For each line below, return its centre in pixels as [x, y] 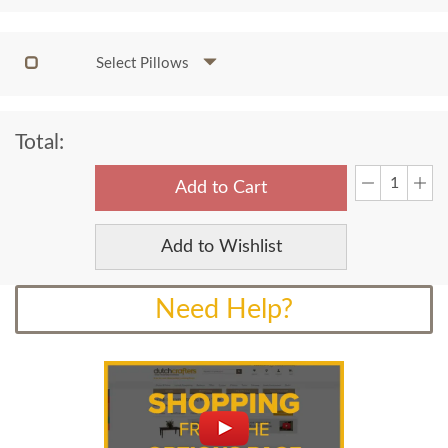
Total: [39, 142]
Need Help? [224, 309]
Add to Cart [221, 188]
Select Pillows [145, 63]
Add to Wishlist [221, 247]
